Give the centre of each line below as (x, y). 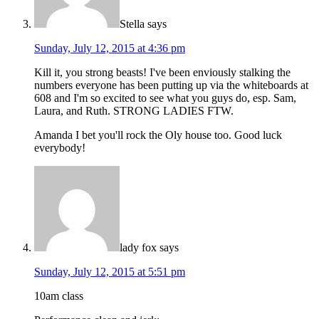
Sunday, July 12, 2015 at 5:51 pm (110, 271)
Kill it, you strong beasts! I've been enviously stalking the (162, 72)
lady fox (138, 247)
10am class (59, 296)
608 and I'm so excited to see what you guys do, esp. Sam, (165, 98)
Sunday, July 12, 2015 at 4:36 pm (110, 48)
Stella (132, 23)
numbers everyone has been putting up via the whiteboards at (171, 85)
